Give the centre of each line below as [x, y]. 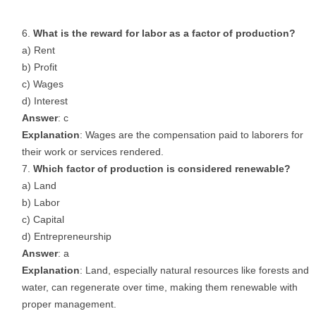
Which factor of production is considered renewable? [162, 169]
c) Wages [43, 84]
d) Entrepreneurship [67, 236]
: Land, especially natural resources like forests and [194, 270]
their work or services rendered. [93, 152]
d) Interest [45, 101]
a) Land [39, 186]
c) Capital [43, 219]
